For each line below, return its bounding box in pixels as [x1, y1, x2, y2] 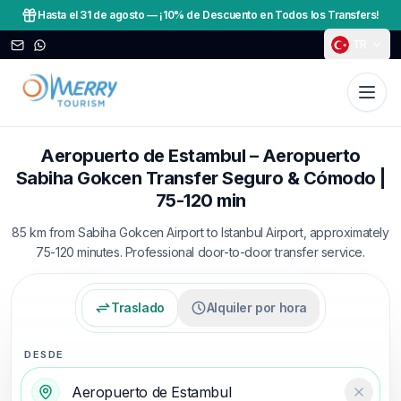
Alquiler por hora [206, 299, 307, 315]
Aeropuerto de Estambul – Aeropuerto [40, 144, 361, 166]
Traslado [110, 299, 165, 315]
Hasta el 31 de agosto [37, 8, 145, 21]
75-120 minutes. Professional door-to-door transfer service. [36, 243, 365, 260]
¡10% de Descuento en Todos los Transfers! [159, 8, 380, 21]
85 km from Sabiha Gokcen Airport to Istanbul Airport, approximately [12, 224, 389, 240]
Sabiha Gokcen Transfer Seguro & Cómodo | [15, 166, 386, 189]
